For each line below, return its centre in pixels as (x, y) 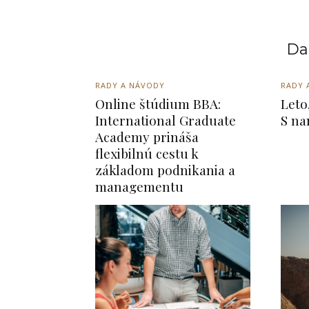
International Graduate (166, 120)
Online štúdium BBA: (158, 103)
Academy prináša (147, 136)
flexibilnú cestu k (147, 153)
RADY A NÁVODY (130, 85)
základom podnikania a (165, 169)
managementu (139, 186)
